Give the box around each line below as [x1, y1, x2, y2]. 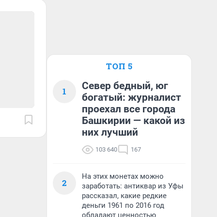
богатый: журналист [82, 92, 181, 103]
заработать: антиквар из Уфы [82, 182, 184, 190]
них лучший [82, 126, 138, 138]
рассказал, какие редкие [82, 191, 167, 200]
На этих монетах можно [82, 172, 164, 181]
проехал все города [82, 103, 175, 115]
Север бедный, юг [82, 80, 168, 92]
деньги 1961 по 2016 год [82, 201, 164, 210]
